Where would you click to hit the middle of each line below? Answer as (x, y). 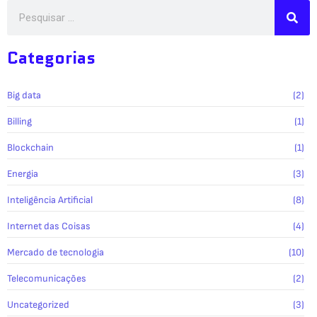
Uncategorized (38, 305)
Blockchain (30, 148)
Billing (19, 122)
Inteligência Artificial (50, 200)
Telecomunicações (47, 279)
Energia (23, 174)
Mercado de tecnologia (56, 253)
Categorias (51, 58)
